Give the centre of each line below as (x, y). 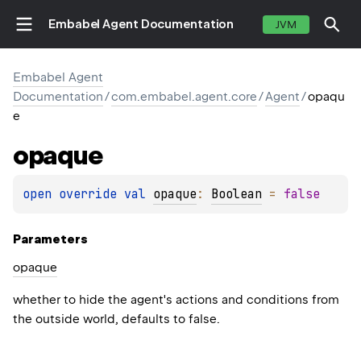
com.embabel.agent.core (184, 97)
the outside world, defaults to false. (116, 320)
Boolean (237, 195)
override (91, 195)
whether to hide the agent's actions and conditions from (176, 300)
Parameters (50, 240)
